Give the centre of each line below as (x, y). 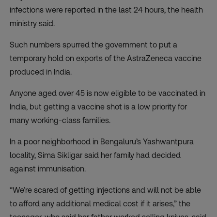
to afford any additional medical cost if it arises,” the (100, 204)
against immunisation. (48, 169)
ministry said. (32, 24)
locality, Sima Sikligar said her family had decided (95, 155)
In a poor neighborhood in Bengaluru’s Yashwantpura (102, 142)
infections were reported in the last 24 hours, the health (106, 10)
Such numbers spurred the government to (84, 45)
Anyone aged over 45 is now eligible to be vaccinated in (108, 93)
